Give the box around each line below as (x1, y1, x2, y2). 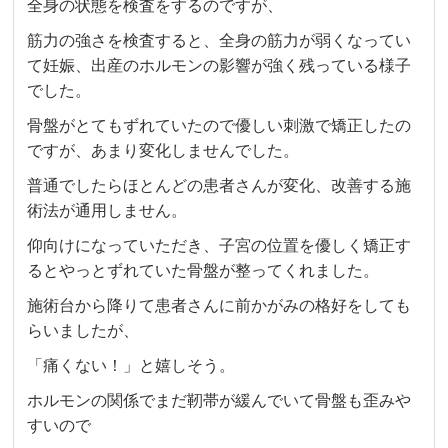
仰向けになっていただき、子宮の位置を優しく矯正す (27, 237, 412, 255)
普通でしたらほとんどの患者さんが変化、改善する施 (27, 177, 412, 195)
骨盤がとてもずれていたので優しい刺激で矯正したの (27, 117, 412, 135)
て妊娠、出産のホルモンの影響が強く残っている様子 (27, 57, 412, 75)
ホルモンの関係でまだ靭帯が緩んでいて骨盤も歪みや (27, 392, 412, 410)
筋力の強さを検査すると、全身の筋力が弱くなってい (27, 32, 412, 50)
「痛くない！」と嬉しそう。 (27, 357, 236, 375)
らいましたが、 (27, 322, 140, 340)
